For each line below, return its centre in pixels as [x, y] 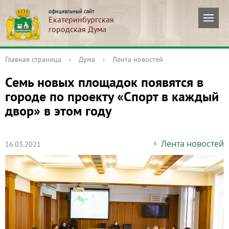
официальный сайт [71, 11]
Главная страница [33, 59]
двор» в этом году [58, 111]
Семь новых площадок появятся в [104, 82]
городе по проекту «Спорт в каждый [112, 96]
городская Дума [77, 29]
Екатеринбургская [81, 19]
